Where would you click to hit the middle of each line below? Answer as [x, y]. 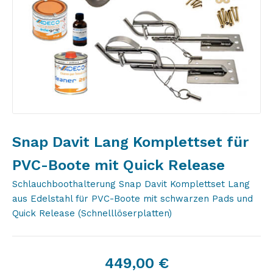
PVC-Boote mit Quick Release [119, 165]
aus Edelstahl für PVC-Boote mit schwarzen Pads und [133, 199]
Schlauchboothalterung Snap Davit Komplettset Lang [131, 184]
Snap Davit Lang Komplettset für [130, 142]
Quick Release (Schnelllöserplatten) [92, 213]
